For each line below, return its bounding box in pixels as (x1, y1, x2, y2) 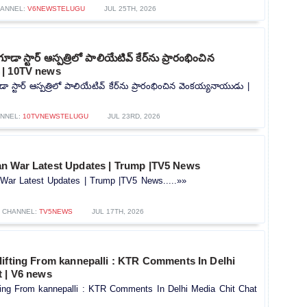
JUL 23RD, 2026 (108, 112, 160, 121)
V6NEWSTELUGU (27, 5, 85, 13)
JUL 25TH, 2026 (103, 5, 156, 13)
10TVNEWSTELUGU (23, 112, 88, 121)
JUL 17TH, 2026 (92, 208, 144, 216)
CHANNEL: (2, 208, 39, 216)
